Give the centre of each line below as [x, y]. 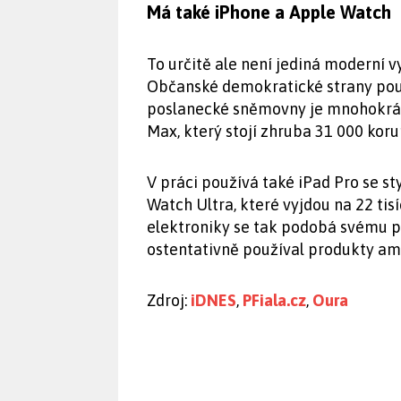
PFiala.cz [274, 300]
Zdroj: [169, 300]
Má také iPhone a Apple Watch [269, 12]
